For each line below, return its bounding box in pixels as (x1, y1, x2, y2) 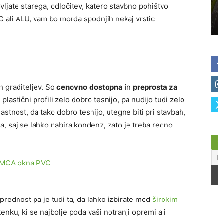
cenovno (56, 82, 87, 91)
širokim (152, 195, 178, 204)
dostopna (89, 82, 123, 91)
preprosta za (133, 82, 178, 91)
